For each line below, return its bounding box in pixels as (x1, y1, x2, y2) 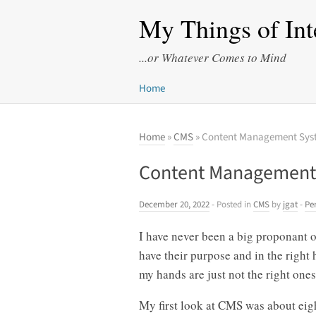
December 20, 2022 (139, 197, 209, 211)
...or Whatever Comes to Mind (139, 49, 286, 66)
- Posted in (209, 197, 253, 211)
